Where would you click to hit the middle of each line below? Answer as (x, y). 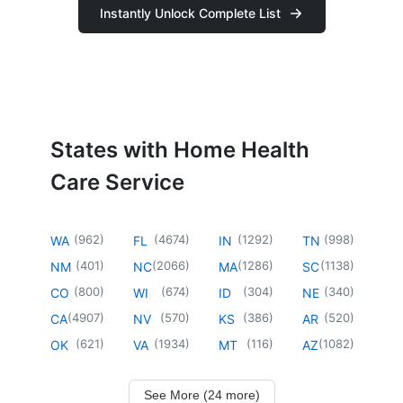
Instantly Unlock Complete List (190, 13)
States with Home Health (180, 149)
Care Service (117, 182)
